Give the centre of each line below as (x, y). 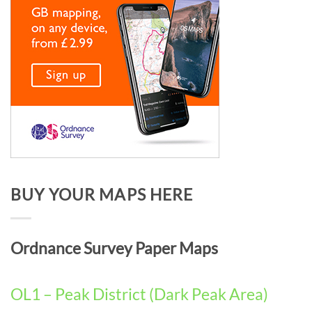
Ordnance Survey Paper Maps (114, 248)
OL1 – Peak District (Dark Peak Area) (139, 294)
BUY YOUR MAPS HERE (102, 195)
